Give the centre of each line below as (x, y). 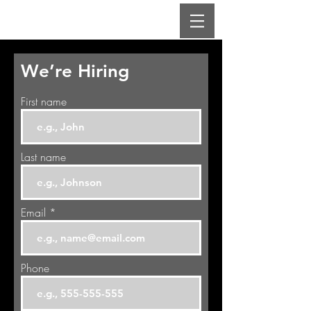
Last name (43, 157)
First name (44, 101)
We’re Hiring (75, 71)
